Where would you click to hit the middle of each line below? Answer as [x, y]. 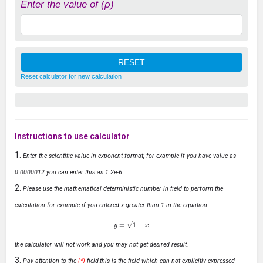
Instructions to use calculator [72, 136]
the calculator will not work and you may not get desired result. [102, 245]
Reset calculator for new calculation [71, 77]
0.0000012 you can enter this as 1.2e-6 [68, 173]
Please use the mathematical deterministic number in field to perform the [123, 189]
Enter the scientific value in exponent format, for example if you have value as [129, 156]
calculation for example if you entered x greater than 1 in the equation [111, 205]
